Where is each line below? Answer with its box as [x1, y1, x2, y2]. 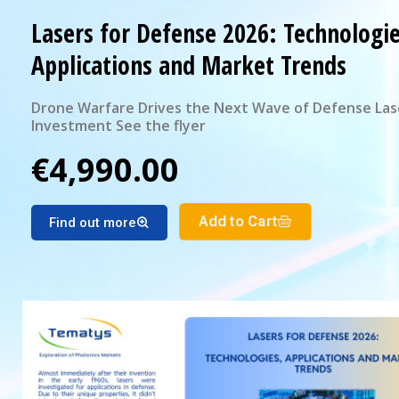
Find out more [49, 215, 136, 232]
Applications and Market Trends [31, 48, 346, 83]
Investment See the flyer [116, 116, 206, 136]
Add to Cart [199, 213, 278, 232]
